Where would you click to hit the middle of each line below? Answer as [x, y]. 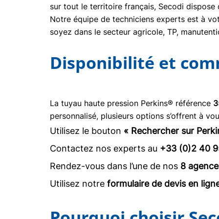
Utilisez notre [78, 184]
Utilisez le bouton [87, 131]
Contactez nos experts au [105, 148]
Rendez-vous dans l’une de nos [115, 166]
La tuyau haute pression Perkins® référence [131, 103]
